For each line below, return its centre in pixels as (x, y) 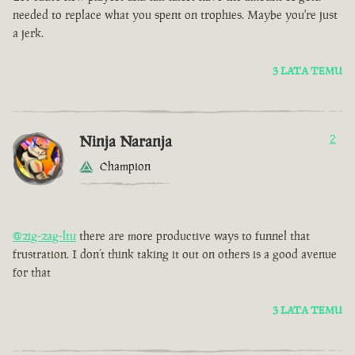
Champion (125, 166)
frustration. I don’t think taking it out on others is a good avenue (175, 254)
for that (32, 273)
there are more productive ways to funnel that (193, 236)
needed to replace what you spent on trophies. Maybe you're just (175, 15)
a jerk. (28, 33)
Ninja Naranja (126, 141)
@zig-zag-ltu (44, 236)
